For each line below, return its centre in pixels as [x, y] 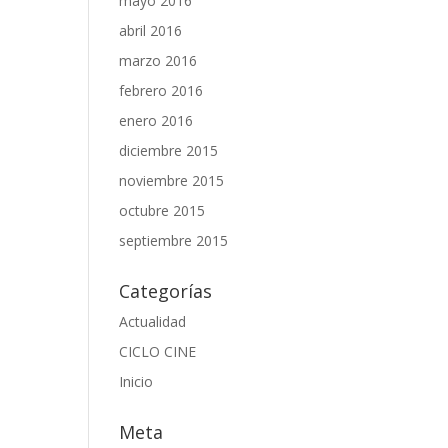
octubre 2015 [162, 210]
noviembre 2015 [172, 180]
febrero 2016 [161, 90]
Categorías [166, 291]
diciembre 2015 [169, 150]
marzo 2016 [158, 60]
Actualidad [153, 321]
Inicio [136, 381]
